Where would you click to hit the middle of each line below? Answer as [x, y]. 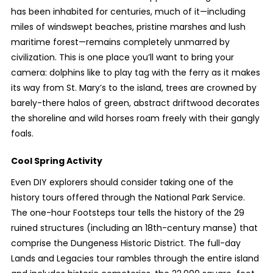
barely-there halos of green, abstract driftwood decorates [135, 103]
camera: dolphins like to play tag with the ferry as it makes [135, 73]
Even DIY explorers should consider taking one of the [122, 183]
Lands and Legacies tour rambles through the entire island [135, 259]
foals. [22, 134]
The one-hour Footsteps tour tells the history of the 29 [127, 213]
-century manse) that [210, 228]
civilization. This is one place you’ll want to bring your [122, 58]
